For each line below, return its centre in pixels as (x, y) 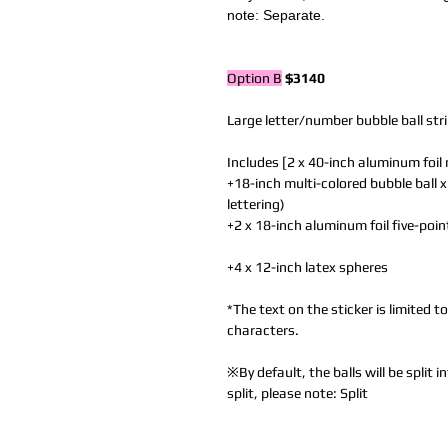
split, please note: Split (297, 393)
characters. (263, 330)
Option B (254, 78)
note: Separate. (276, 15)
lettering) (256, 204)
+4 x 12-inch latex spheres (307, 267)
